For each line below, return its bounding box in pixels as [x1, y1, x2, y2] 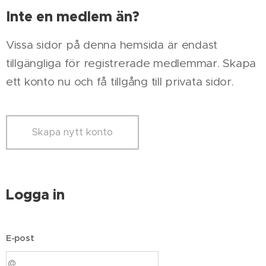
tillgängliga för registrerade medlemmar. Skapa [6, 56, 256, 70]
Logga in [6, 186, 65, 204]
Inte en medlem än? [6, 8, 140, 26]
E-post [6, 233, 34, 243]
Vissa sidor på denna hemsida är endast [6, 38, 218, 52]
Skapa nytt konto [32, 126, 113, 138]
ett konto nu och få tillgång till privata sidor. [6, 75, 234, 88]
